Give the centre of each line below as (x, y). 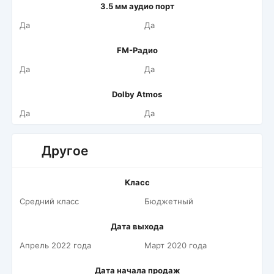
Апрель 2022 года (55, 245)
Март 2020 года (176, 245)
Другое (65, 151)
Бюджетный (169, 201)
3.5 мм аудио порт (137, 6)
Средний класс (49, 201)
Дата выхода (137, 226)
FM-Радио (137, 50)
